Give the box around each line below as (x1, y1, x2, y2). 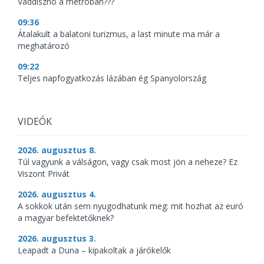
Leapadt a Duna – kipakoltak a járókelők (18, 245, 171, 256)
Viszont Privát (18, 168, 70, 180)
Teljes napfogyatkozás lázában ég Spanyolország (18, 72, 206, 84)
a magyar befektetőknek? (18, 212, 114, 224)
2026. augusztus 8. (18, 144, 96, 156)
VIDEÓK (18, 115, 52, 128)
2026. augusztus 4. (18, 189, 96, 200)
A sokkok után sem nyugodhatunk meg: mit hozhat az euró (18, 200, 243, 212)
